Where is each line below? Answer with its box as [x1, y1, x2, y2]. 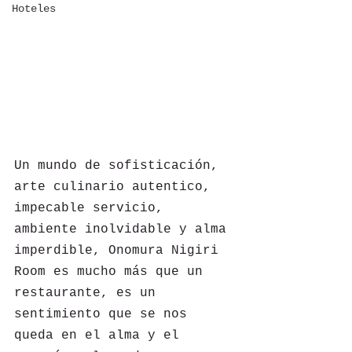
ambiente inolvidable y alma [14, 222, 234, 237]
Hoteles [12, 2, 56, 15]
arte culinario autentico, [14, 180, 218, 195]
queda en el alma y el [14, 328, 187, 343]
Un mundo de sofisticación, [14, 159, 226, 174]
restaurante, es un [14, 286, 163, 301]
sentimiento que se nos [14, 307, 195, 322]
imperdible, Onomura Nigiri [14, 244, 226, 258]
